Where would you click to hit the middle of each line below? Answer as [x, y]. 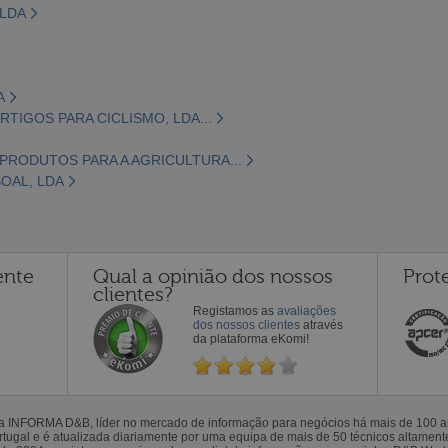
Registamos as [235, 310]
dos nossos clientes [246, 324]
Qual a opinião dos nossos [213, 276]
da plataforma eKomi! [251, 338]
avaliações [306, 310]
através [321, 324]
